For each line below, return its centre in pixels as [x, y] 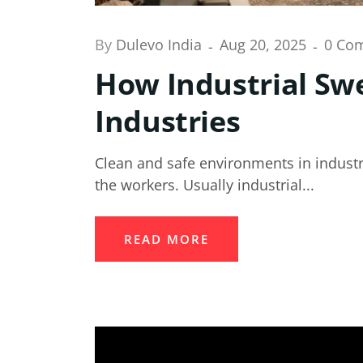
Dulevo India [161, 45]
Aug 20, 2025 [265, 45]
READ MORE [167, 239]
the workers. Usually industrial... [205, 184]
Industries [168, 121]
